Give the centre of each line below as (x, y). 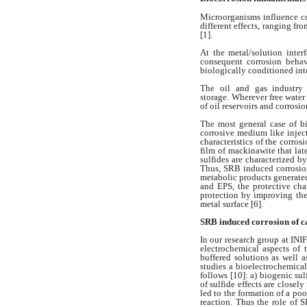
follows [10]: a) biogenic (248, 275)
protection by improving (246, 195)
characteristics (228, 142)
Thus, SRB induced (238, 169)
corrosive (219, 133)
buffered (217, 258)
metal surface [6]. (232, 204)
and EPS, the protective (247, 186)
